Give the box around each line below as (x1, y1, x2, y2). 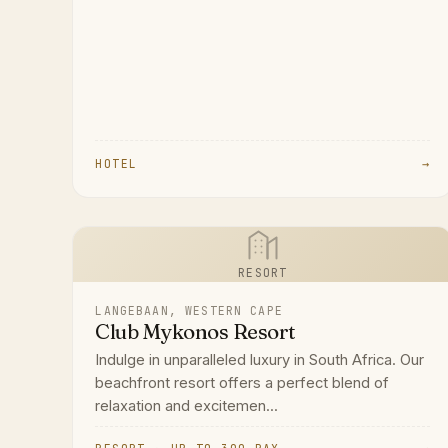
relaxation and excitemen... (95, 396, 279, 415)
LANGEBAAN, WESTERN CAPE (95, 302, 283, 318)
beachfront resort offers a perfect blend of (95, 373, 390, 392)
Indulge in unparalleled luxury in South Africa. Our (95, 350, 425, 369)
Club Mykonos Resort (95, 318, 296, 344)
